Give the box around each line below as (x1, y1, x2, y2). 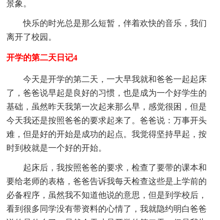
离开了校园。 (6, 32, 57, 42)
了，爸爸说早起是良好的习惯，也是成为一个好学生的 (6, 88, 207, 98)
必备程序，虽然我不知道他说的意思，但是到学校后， (6, 191, 207, 200)
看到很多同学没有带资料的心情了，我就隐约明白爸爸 (6, 204, 207, 214)
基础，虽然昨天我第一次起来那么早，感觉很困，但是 (6, 102, 207, 112)
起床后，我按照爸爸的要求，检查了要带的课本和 (23, 163, 207, 173)
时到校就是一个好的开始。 (6, 143, 107, 153)
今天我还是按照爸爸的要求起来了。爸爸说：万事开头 (6, 116, 207, 126)
